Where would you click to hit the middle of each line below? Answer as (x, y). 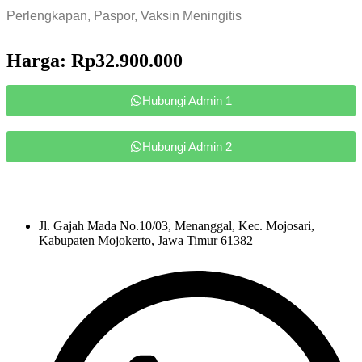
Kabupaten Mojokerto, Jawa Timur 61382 (146, 241)
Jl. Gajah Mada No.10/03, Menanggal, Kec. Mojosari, (177, 226)
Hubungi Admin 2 (187, 147)
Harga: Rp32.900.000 (95, 61)
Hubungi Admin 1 (187, 101)
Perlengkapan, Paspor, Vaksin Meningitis (124, 16)
